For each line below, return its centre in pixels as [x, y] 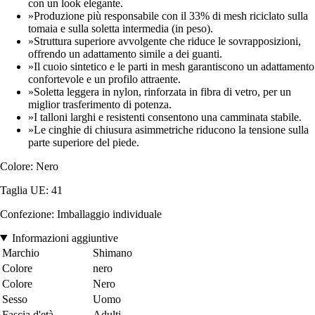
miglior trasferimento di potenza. [100, 104]
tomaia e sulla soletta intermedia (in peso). [121, 28]
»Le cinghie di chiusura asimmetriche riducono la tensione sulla [168, 129]
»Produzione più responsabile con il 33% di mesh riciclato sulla [168, 15]
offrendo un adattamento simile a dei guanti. [125, 53]
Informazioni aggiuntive [65, 238]
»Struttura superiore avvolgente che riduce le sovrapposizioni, [165, 41]
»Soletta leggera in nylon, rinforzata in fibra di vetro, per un [160, 91]
